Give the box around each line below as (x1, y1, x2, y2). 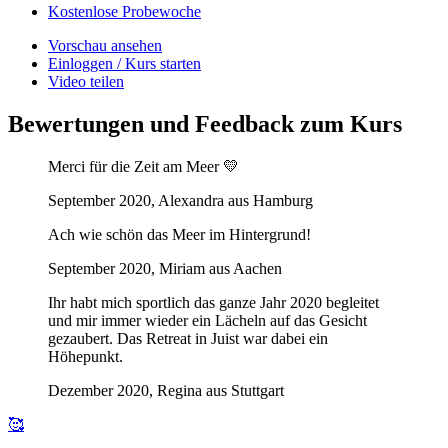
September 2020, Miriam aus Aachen (48, 259, 282, 277)
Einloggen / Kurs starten (48, 55, 201, 73)
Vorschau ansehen (48, 37, 162, 55)
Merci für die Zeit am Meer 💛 (48, 157, 239, 175)
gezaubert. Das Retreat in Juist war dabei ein (48, 329, 328, 347)
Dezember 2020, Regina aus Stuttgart (48, 381, 284, 399)
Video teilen (48, 73, 124, 91)
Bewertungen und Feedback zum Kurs (8, 110, 402, 137)
